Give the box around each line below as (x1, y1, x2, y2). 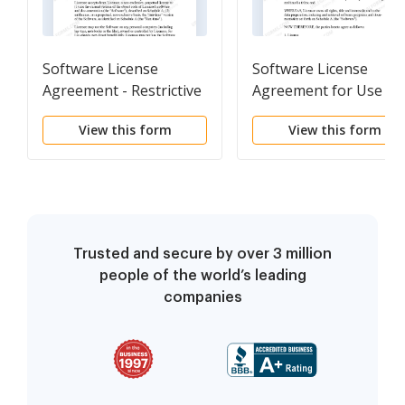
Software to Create (252, 102, 381, 123)
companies (163, 290, 242, 306)
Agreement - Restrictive (42, 80, 202, 101)
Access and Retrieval (252, 124, 389, 145)
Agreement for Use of (252, 80, 400, 101)
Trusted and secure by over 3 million (73, 247, 332, 262)
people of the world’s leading (99, 268, 306, 284)
